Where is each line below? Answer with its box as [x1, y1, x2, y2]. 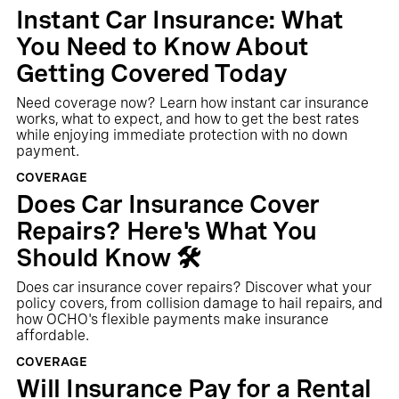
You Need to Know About [15, 31, 309, 61]
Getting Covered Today [15, 58, 288, 88]
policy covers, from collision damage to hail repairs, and [15, 295, 383, 312]
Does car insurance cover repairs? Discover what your [15, 279, 371, 296]
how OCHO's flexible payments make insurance [15, 311, 329, 328]
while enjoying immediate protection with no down [15, 126, 347, 143]
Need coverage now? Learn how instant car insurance [15, 94, 369, 111]
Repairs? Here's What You [15, 216, 317, 246]
